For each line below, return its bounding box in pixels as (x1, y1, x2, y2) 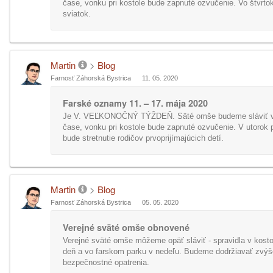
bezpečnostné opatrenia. (63, 258, 149, 267)
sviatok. (63, 9, 91, 18)
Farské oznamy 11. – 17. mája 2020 (63, 97, 208, 109)
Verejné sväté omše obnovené (63, 221, 190, 233)
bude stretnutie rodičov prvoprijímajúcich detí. (63, 133, 224, 143)
